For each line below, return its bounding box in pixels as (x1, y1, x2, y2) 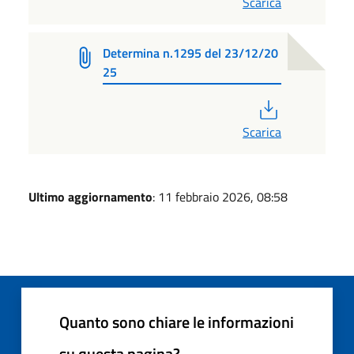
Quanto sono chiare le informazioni (59, 309, 294, 334)
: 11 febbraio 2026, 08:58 (153, 186, 288, 206)
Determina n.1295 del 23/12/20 (103, 43, 279, 63)
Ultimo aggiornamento (28, 186, 153, 206)
